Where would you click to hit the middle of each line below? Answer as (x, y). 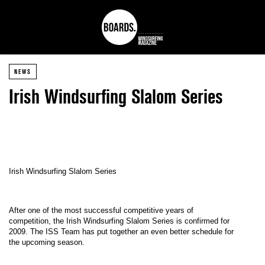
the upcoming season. (47, 243)
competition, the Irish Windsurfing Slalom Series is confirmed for (119, 221)
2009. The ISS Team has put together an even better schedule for (121, 232)
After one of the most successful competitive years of (101, 211)
